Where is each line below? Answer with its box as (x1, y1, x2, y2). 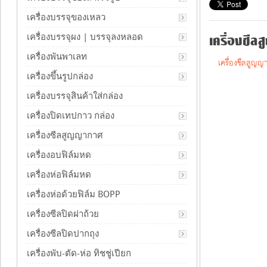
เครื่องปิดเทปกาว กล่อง (27, 110, 114, 121)
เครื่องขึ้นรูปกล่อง (27, 71, 93, 82)
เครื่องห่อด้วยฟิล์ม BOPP (27, 189, 120, 200)
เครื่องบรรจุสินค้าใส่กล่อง (27, 91, 123, 101)
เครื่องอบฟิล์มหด (27, 150, 91, 160)
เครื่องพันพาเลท (27, 51, 87, 62)
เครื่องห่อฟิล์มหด (27, 169, 91, 180)
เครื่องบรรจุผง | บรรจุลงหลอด (27, 32, 143, 42)
